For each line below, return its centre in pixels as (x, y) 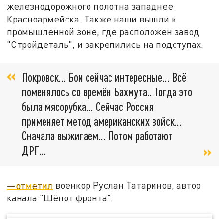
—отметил (30, 185)
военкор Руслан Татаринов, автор (127, 185)
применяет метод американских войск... (102, 121)
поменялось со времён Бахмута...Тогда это (107, 92)
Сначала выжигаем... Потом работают (97, 136)
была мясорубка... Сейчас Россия (88, 107)
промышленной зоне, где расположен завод (103, 32)
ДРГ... (34, 151)
